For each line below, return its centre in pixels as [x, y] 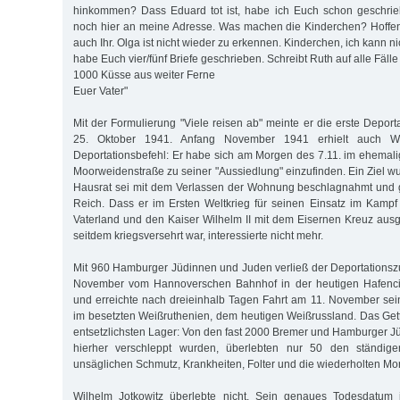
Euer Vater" [100, 92]
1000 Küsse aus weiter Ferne [144, 75]
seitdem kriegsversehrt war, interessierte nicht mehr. [198, 236]
